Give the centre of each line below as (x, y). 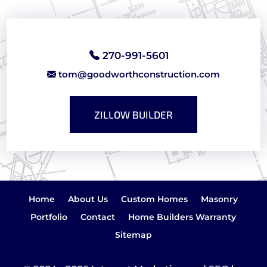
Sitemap (133, 235)
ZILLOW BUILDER (133, 115)
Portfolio (49, 217)
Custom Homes (155, 199)
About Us (88, 199)
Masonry (220, 199)
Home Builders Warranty (182, 217)
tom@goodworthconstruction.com (139, 74)
